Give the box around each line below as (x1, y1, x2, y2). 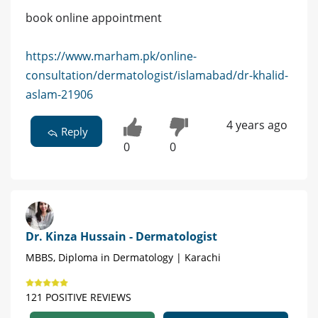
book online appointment (26, 10, 162, 26)
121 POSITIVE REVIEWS (26, 290, 131, 304)
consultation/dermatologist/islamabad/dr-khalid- (26, 67, 288, 84)
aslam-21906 (26, 87, 93, 103)
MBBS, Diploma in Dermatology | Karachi (26, 250, 221, 264)
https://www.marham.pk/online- (26, 48, 197, 65)
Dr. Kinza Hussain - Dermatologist (26, 228, 217, 244)
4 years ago (226, 117, 287, 133)
